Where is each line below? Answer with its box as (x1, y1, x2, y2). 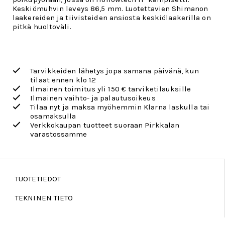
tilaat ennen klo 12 (30, 75, 96, 84)
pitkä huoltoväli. (13, 22, 71, 31)
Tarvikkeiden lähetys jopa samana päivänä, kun (30, 66, 199, 75)
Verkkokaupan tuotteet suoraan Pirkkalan (30, 121, 180, 130)
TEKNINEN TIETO (15, 193, 73, 202)
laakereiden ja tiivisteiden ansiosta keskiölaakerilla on (13, 13, 211, 22)
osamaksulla (30, 111, 76, 121)
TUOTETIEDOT (15, 174, 61, 183)
